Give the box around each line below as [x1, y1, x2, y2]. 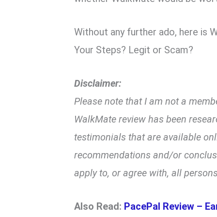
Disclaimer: [74, 77, 122, 90]
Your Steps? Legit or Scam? [74, 44, 194, 56]
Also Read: [74, 201, 124, 213]
